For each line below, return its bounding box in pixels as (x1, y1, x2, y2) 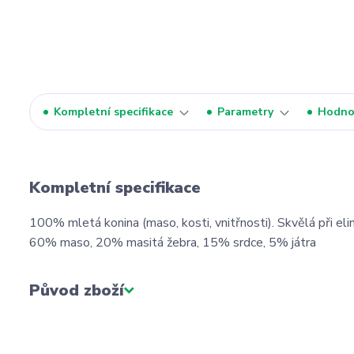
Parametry (217, 104, 273, 119)
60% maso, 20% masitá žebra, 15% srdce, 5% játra (29, 234, 316, 251)
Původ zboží (29, 280, 124, 301)
